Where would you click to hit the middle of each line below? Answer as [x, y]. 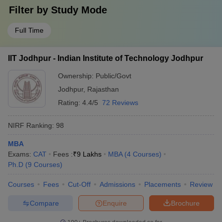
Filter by [30, 10]
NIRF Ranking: [31, 125]
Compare [44, 203]
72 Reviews [120, 103]
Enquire [115, 203]
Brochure [186, 203]
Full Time [29, 30]
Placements [163, 184]
